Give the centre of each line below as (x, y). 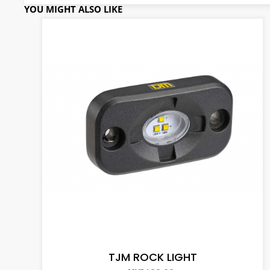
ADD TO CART (149, 231)
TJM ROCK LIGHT (152, 257)
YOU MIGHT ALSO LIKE (73, 9)
